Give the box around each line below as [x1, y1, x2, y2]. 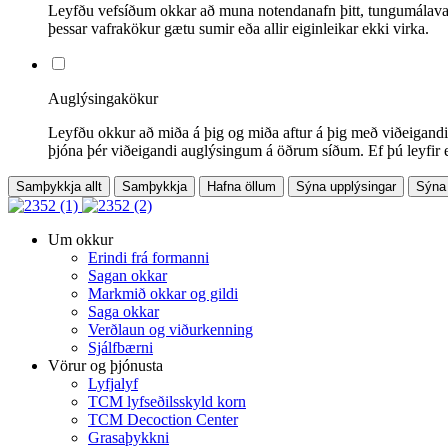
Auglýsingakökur [48, 89, 158, 107]
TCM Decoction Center [88, 410, 238, 428]
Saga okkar [88, 302, 159, 320]
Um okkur [48, 230, 113, 248]
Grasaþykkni [88, 428, 169, 446]
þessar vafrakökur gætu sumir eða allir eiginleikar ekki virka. [48, 19, 429, 37]
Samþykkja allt [16, 178, 102, 194]
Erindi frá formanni [88, 248, 209, 266]
